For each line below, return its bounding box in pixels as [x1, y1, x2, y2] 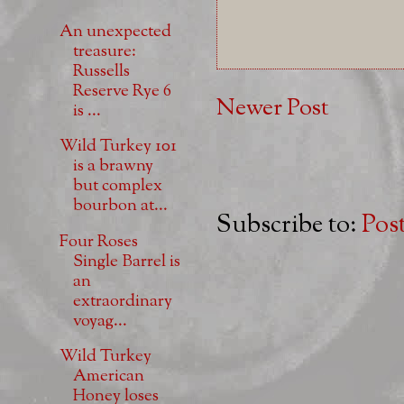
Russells [72, 59, 130, 84]
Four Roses [59, 229, 138, 254]
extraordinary [72, 289, 172, 314]
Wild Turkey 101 [59, 134, 177, 160]
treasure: [72, 39, 136, 64]
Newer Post [216, 91, 329, 125]
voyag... [72, 308, 127, 334]
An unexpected [59, 19, 171, 44]
